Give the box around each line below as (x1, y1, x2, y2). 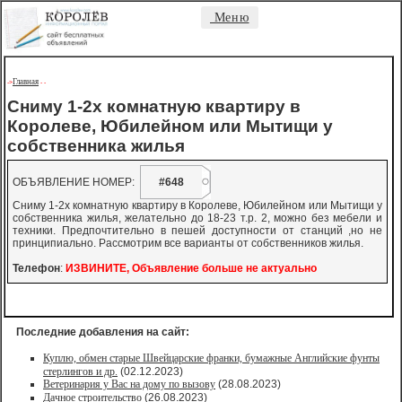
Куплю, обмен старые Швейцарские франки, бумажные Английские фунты (43, 352, 380, 364)
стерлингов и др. (43, 365, 118, 378)
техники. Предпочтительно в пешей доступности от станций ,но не (13, 224, 382, 237)
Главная (13, 77, 39, 86)
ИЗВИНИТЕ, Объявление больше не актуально (66, 262, 317, 275)
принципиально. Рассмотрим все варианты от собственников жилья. (13, 237, 363, 249)
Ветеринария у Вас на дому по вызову (43, 378, 215, 390)
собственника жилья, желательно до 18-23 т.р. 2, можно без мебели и (13, 212, 382, 224)
